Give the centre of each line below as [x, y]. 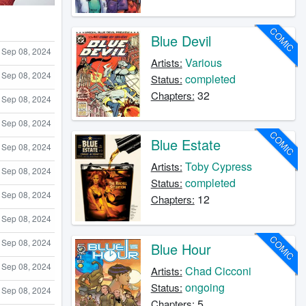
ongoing [205, 287]
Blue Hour [181, 249]
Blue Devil [181, 41]
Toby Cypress [218, 167]
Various [203, 63]
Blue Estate [185, 145]
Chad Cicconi [218, 270]
